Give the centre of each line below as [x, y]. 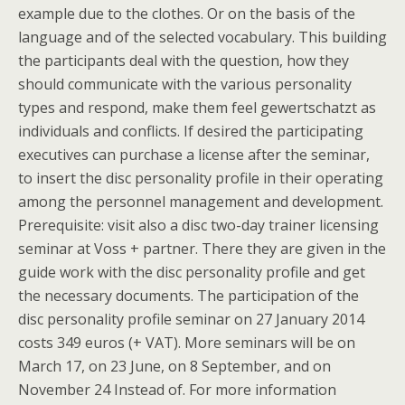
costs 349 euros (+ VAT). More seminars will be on [187, 343]
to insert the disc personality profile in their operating [201, 178]
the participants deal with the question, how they [184, 61]
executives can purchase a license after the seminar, [194, 155]
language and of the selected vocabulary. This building [202, 37]
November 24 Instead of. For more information [177, 390]
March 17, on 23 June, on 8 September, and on [174, 366]
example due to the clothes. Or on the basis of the [187, 14]
